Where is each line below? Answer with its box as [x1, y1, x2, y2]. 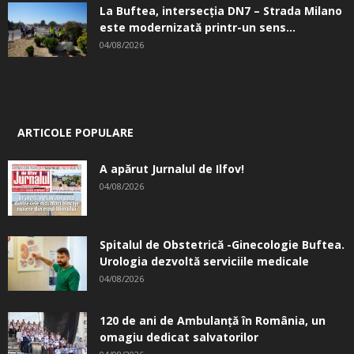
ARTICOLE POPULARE [17, 125, 134, 141]
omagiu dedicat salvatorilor [100, 330, 258, 345]
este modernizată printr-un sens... [100, 20, 296, 36]
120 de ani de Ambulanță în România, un [100, 313, 326, 329]
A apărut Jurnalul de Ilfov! [100, 161, 244, 177]
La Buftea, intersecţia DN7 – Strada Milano [100, 3, 342, 19]
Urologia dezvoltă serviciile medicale [100, 254, 309, 269]
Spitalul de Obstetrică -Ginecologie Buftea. [100, 237, 345, 253]
